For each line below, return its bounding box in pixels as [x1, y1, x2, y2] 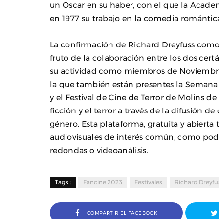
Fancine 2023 [83, 179, 122, 185]
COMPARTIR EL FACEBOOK [87, 210, 158, 215]
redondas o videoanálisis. [50, 146, 148, 154]
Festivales [134, 179, 162, 185]
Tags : [55, 179, 71, 185]
